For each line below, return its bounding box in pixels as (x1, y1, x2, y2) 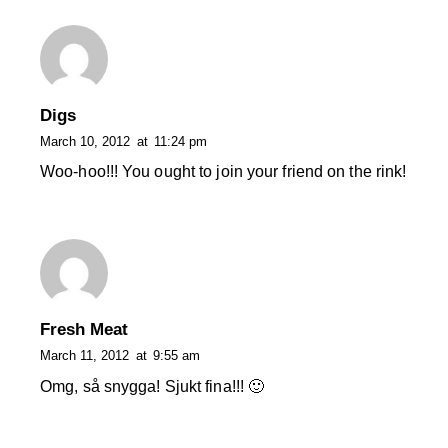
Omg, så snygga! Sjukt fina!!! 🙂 (40, 377, 265, 395)
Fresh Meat (40, 320, 128, 340)
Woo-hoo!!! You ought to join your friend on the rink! (40, 163, 407, 181)
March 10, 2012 (40, 133, 130, 149)
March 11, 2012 (40, 348, 129, 364)
